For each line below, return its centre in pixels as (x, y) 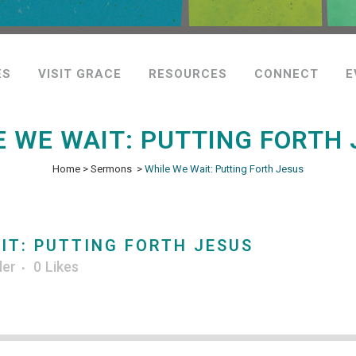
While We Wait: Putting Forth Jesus (224, 169)
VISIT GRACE (80, 74)
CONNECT (286, 74)
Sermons (111, 169)
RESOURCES (188, 74)
